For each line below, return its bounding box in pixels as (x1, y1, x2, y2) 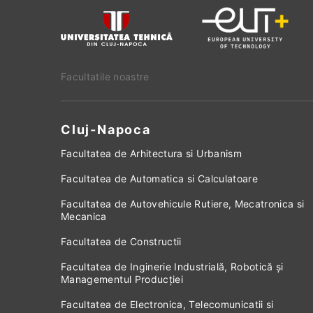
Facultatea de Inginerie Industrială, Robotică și (61, 261, 284, 272)
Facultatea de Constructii (61, 235, 182, 247)
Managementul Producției (61, 273, 184, 285)
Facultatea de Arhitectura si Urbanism (61, 147, 242, 159)
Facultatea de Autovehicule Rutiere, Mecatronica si (61, 198, 305, 210)
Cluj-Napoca (61, 122, 151, 137)
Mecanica (61, 210, 107, 222)
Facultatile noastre (61, 71, 150, 82)
